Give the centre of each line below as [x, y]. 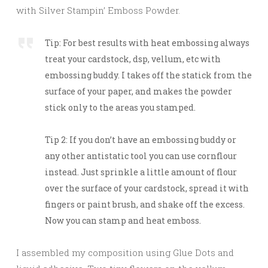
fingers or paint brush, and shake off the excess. [145, 204]
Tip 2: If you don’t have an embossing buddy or [141, 139]
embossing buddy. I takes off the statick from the [148, 75]
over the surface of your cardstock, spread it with [147, 188]
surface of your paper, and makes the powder [138, 91]
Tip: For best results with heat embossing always [147, 42]
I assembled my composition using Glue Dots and [125, 252]
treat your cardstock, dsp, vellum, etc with [133, 59]
